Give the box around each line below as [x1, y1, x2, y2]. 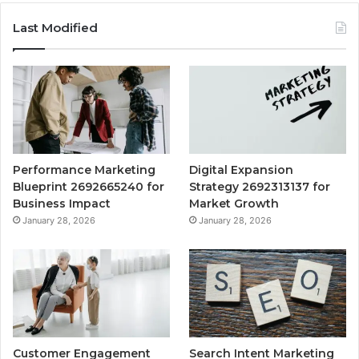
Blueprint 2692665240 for [13, 179, 164, 195]
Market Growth [189, 196, 280, 212]
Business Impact [13, 196, 111, 212]
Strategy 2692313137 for [189, 179, 331, 195]
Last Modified [13, 19, 98, 35]
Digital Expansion [189, 163, 294, 178]
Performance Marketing [13, 163, 155, 178]
